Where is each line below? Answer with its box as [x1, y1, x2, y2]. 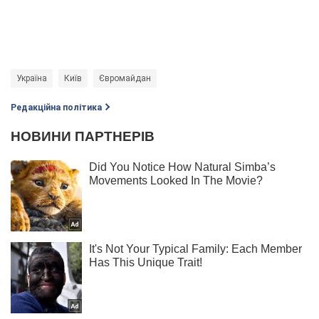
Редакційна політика [11, 102, 102, 113]
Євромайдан [99, 73, 151, 83]
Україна [16, 73, 47, 83]
